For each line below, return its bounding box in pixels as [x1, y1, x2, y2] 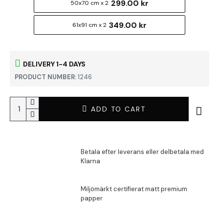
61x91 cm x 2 [72, 21, 107, 29]
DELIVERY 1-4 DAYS [23, 59, 86, 68]
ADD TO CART [90, 104, 146, 113]
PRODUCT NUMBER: [15, 73, 76, 81]
